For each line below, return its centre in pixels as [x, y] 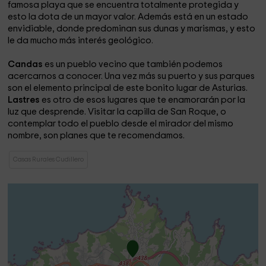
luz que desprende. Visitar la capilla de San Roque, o [117, 112]
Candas [26, 64]
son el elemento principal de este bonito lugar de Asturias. [128, 88]
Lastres [25, 100]
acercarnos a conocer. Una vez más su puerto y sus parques [132, 76]
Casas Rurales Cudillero [49, 159]
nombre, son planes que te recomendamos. [96, 136]
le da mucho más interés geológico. [81, 41]
